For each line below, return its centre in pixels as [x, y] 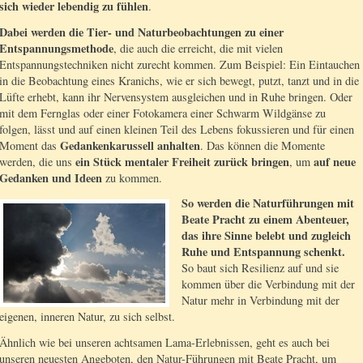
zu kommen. [132, 177]
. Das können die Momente [263, 145]
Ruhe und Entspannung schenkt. [263, 252]
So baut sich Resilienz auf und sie [260, 268]
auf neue [335, 161]
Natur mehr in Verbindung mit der [261, 301]
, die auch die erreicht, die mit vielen [198, 48]
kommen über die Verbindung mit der [268, 284]
